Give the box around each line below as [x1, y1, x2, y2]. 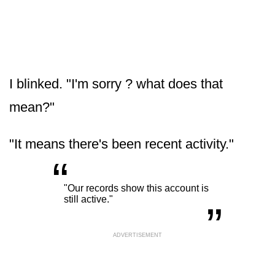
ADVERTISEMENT [113, 231, 162, 238]
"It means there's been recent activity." [9, 136, 234, 152]
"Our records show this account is [64, 182, 209, 193]
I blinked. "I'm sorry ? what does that [9, 76, 223, 91]
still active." [64, 193, 113, 204]
